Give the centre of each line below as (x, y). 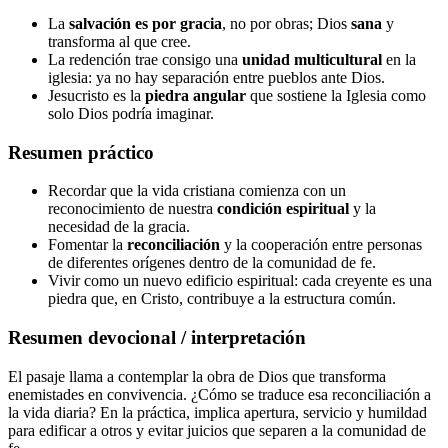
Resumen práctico (81, 152)
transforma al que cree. (119, 41)
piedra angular (195, 95)
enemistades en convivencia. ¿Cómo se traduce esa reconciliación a (219, 394)
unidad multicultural (312, 59)
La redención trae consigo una (145, 59)
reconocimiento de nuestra (132, 209)
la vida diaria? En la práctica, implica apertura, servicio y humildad (217, 412)
